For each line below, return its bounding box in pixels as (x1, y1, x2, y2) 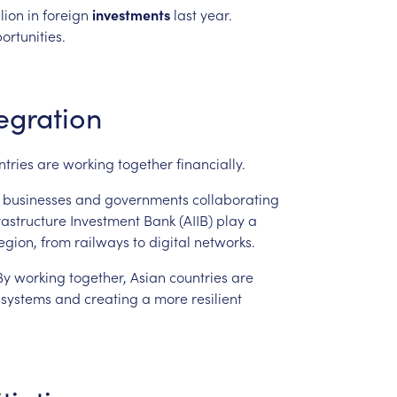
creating (83, 287, 138, 307)
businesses (2, 188, 72, 208)
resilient (191, 287, 242, 307)
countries (168, 266, 228, 286)
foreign (42, 4, 89, 24)
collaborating (191, 188, 279, 208)
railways (74, 230, 129, 251)
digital (148, 230, 191, 251)
